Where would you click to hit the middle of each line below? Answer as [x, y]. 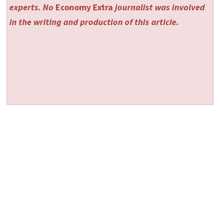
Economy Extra [84, 7]
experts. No [33, 7]
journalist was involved [159, 7]
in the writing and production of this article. [94, 22]
